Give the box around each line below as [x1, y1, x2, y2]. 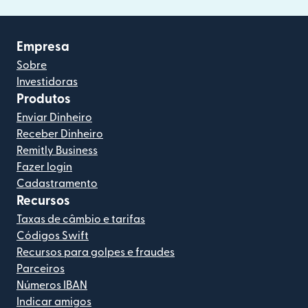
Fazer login [16, 162, 72, 173]
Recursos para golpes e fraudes [16, 247, 175, 258]
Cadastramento [16, 178, 98, 190]
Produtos [16, 93, 71, 107]
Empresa [16, 41, 69, 54]
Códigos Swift [16, 230, 89, 242]
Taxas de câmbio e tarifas [16, 214, 145, 225]
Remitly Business [16, 145, 98, 157]
